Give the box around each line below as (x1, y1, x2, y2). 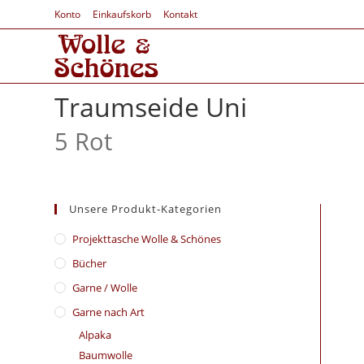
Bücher (72, 256, 107, 271)
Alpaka (79, 327, 112, 342)
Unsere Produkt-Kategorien (69, 201, 223, 216)
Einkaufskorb (93, 7, 152, 21)
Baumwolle (79, 348, 133, 362)
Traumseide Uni (54, 89, 248, 124)
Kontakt (163, 7, 198, 21)
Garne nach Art (72, 305, 145, 319)
